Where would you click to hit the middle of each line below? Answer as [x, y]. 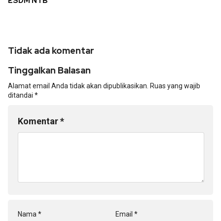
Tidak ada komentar [51, 50]
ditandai [21, 95]
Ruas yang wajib [175, 86]
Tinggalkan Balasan [49, 70]
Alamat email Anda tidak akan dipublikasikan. [78, 86]
